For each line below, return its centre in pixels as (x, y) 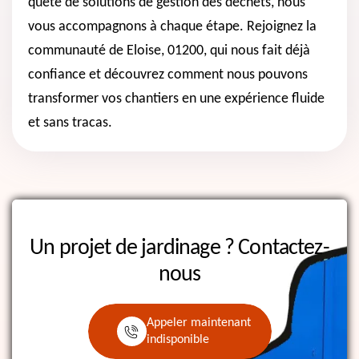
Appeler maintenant (198, 323)
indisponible (177, 340)
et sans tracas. (70, 123)
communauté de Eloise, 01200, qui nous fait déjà (169, 50)
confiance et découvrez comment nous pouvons (168, 75)
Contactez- (284, 248)
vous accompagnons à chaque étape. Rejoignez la (172, 26)
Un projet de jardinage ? (134, 248)
